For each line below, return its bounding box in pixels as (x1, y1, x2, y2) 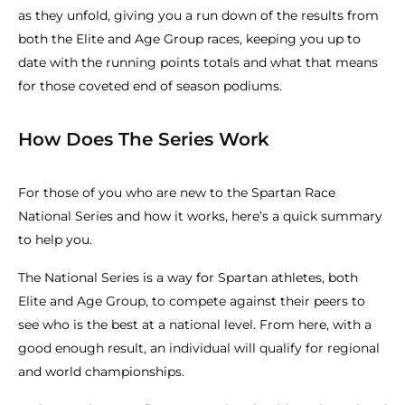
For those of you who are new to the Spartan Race (18, 184, 335, 201)
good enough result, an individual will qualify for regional (18, 340, 380, 356)
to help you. (18, 231, 92, 248)
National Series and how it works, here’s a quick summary (18, 208, 382, 224)
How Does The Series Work (18, 128, 269, 150)
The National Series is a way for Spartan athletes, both (18, 269, 358, 286)
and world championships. (18, 363, 184, 380)
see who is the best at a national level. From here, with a (18, 316, 372, 333)
